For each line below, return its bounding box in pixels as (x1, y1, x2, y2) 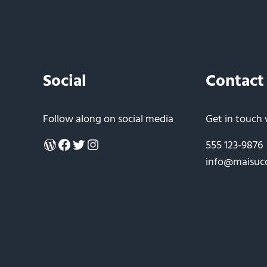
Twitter (71, 132, 116, 156)
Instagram (85, 132, 147, 156)
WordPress (42, 132, 109, 156)
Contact (205, 68, 264, 95)
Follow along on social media (43, 111, 173, 129)
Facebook (57, 132, 116, 156)
